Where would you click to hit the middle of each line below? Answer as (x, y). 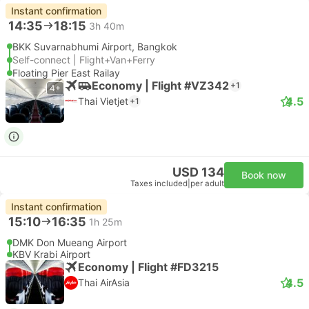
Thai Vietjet (103, 101)
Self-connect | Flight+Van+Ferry (84, 60)
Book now (264, 175)
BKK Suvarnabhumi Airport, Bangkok (95, 47)
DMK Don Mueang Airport (70, 242)
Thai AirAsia (104, 282)
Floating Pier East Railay (66, 73)
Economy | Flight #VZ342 (160, 85)
